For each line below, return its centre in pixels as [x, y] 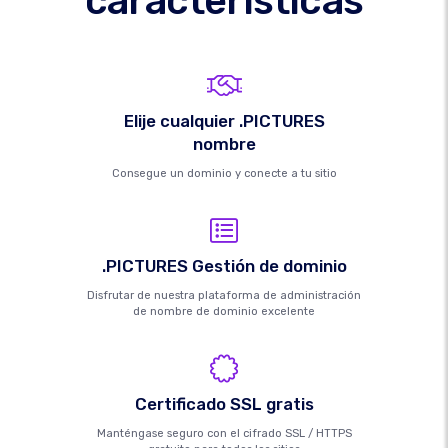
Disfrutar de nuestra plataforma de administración [224, 296]
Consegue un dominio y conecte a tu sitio [224, 174]
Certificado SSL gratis [224, 404]
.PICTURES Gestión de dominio [224, 266]
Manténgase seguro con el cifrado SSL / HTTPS [224, 434]
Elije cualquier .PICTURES [224, 121]
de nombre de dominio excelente [224, 312]
